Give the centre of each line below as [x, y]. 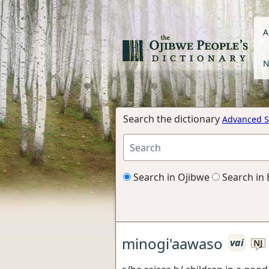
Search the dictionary [173, 119]
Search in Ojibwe [170, 177]
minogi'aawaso [172, 243]
